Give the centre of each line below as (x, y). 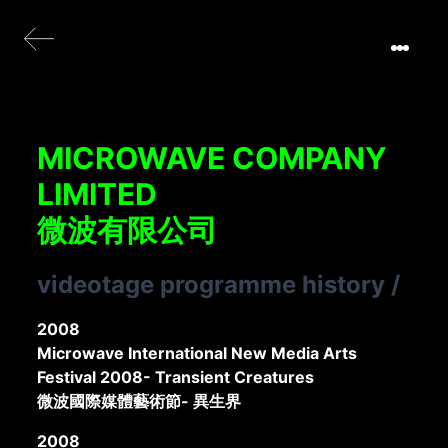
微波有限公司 (127, 230)
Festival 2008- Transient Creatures (176, 377)
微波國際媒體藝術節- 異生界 (139, 401)
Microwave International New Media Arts (197, 353)
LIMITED (97, 194)
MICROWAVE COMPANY (212, 158)
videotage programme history (211, 284)
